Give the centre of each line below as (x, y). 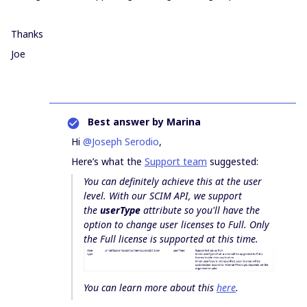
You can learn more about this (150, 288)
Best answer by (126, 122)
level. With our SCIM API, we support (163, 196)
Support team (176, 161)
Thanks (27, 34)
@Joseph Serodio (121, 142)
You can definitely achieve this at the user (173, 181)
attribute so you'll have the (200, 210)
